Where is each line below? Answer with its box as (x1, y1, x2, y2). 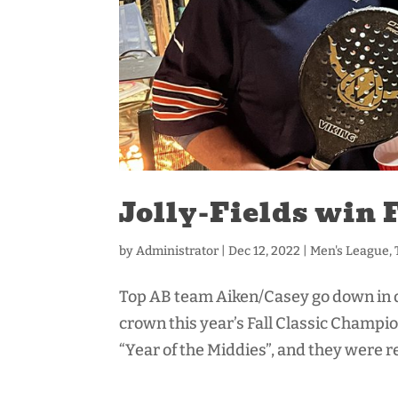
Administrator (136, 243, 219, 259)
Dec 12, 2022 (228, 243, 301, 259)
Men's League (310, 243, 390, 259)
